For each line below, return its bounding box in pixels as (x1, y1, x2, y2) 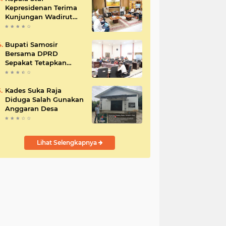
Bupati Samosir (5, 40, 58, 48)
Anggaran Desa (5, 104, 58, 112)
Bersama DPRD (5, 49, 58, 58)
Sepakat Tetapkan (5, 59, 67, 67)
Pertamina (5, 22, 41, 30)
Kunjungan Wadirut (5, 13, 73, 21)
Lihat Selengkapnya (36, 139, 98, 146)
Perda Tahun (5, 68, 48, 76)
